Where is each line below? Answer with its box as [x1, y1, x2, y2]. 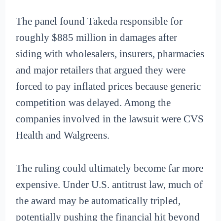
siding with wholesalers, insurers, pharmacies [16, 48, 205, 60]
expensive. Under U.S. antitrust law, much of [16, 178, 203, 190]
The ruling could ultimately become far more [16, 162, 204, 174]
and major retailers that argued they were [16, 64, 186, 76]
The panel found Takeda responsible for [16, 15, 183, 28]
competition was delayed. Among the [16, 97, 171, 109]
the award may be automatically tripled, [16, 194, 181, 207]
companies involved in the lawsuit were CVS [16, 113, 204, 125]
